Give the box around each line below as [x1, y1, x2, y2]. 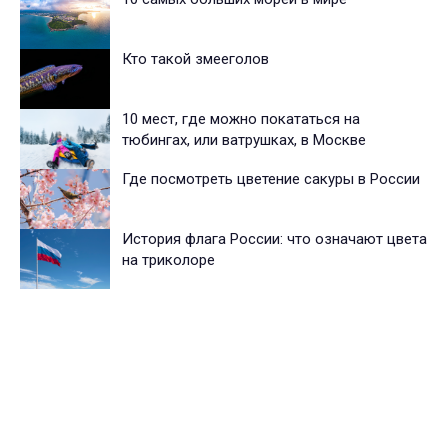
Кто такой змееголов [122, 50, 269, 69]
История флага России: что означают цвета [122, 230, 427, 249]
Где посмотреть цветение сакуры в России [122, 170, 420, 189]
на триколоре [122, 251, 215, 270]
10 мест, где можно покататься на [122, 110, 360, 129]
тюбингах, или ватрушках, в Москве [122, 131, 366, 150]
